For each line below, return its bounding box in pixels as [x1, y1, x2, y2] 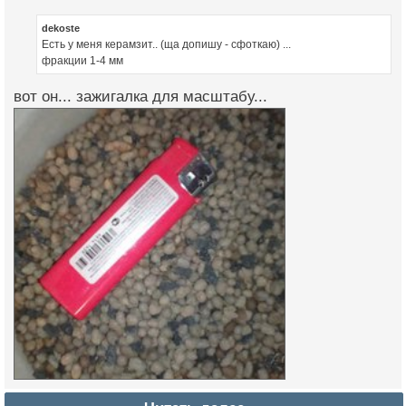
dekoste [42, 23, 80, 34]
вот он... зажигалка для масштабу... [14, 88, 267, 106]
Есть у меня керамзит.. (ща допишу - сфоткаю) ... [42, 38, 291, 52]
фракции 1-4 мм [42, 54, 123, 68]
